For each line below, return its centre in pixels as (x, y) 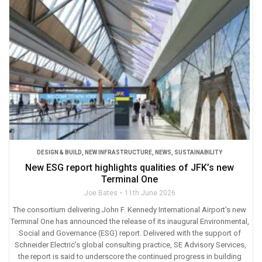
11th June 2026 (150, 193)
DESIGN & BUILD (59, 152)
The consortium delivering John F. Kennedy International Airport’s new (130, 210)
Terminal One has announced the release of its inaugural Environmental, (130, 221)
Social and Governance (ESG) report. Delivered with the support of (130, 233)
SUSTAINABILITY (198, 152)
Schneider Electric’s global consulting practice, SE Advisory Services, (130, 245)
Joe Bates (101, 193)
